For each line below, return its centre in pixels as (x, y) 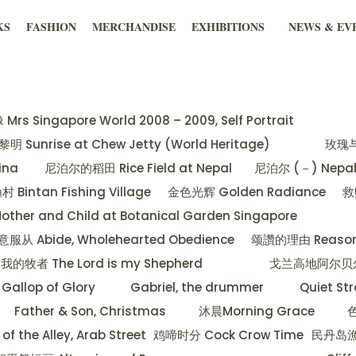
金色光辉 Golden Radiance (246, 192)
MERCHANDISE (133, 27)
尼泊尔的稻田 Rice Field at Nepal (138, 168)
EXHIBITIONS (228, 27)
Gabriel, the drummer (197, 288)
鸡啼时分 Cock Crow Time (229, 335)
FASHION (51, 27)
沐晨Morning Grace (256, 311)
